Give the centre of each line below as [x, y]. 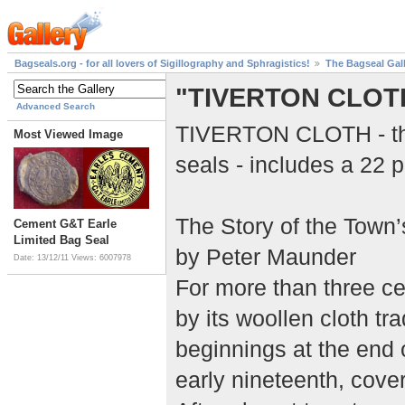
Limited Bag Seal [61, 240]
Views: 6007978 [101, 258]
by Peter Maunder [266, 257]
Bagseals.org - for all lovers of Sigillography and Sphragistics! [162, 64]
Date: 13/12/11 [42, 258]
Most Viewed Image [68, 135]
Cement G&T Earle [65, 224]
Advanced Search [56, 107]
